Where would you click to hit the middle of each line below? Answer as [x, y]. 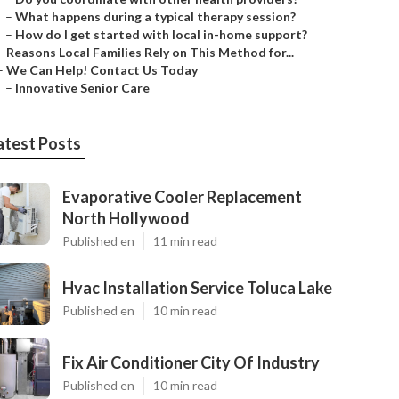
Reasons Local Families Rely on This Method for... [150, 52]
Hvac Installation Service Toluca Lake [197, 288]
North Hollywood [126, 218]
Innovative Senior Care [82, 88]
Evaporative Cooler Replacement [182, 197]
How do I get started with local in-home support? [161, 34]
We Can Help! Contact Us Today [102, 70]
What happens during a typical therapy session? [155, 16]
